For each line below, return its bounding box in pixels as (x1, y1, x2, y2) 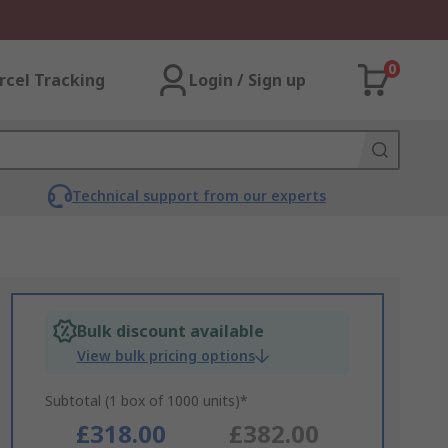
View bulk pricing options (76, 346, 255, 365)
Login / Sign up (189, 69, 306, 91)
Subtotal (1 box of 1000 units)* (44, 391, 248, 410)
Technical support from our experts (71, 186, 326, 205)
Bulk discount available (76, 320, 264, 342)
